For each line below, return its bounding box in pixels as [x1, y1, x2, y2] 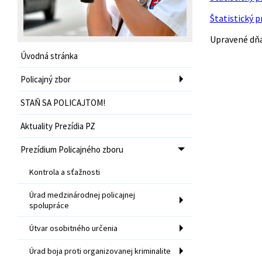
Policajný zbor [20, 73, 71, 85]
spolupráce [29, 199, 69, 211]
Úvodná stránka [20, 50, 78, 61]
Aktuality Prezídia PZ [20, 120, 95, 132]
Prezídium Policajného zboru [20, 143, 123, 155]
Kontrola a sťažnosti [29, 166, 100, 177]
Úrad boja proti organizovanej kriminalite [29, 245, 171, 256]
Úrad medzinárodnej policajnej [29, 189, 135, 200]
